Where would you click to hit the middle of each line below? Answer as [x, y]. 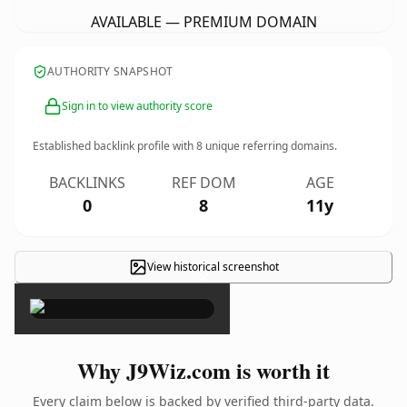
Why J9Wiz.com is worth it [203, 370]
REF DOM [203, 183]
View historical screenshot [213, 267]
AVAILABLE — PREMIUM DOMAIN [203, 22]
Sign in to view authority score [137, 106]
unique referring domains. [270, 146]
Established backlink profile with [114, 146]
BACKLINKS [87, 183]
